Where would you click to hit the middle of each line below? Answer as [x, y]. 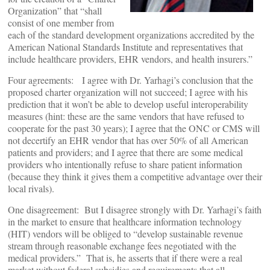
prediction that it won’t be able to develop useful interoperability [128, 104]
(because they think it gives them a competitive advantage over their [135, 176]
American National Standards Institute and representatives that [125, 47]
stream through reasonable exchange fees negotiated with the [122, 246]
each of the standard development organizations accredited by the [131, 35]
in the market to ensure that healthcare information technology [125, 221]
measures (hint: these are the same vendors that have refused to [126, 116]
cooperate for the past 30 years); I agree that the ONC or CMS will [134, 128]
